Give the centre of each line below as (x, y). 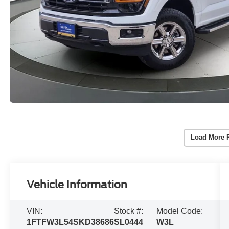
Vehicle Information (77, 184)
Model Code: (180, 211)
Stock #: (129, 211)
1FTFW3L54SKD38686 (71, 222)
